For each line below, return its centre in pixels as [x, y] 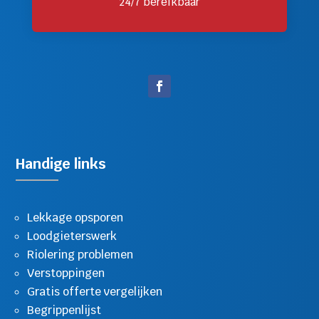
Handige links [61, 163]
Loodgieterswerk [72, 236]
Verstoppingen [66, 273]
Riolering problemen [80, 254]
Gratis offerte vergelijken [95, 291]
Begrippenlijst [64, 310]
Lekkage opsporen [75, 217]
